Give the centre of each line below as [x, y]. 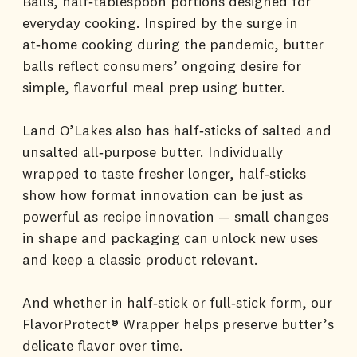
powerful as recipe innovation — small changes [175, 216]
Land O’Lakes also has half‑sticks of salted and [177, 130]
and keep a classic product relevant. [144, 259]
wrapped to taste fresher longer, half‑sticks [164, 173]
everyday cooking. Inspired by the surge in [160, 22]
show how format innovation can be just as [163, 194]
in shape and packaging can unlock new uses [170, 237]
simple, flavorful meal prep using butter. [156, 87]
